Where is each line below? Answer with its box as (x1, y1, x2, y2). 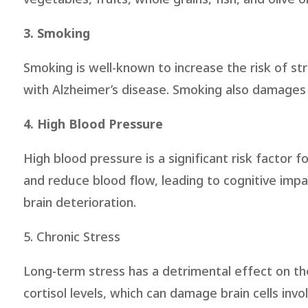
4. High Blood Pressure (23, 115, 163, 134)
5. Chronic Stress (23, 228, 120, 247)
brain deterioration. (23, 193, 136, 212)
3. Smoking (23, 24, 90, 43)
